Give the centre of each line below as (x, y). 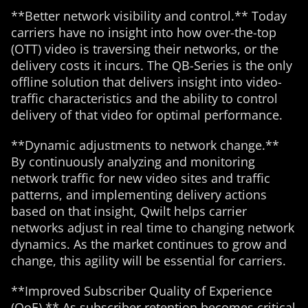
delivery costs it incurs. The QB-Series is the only (152, 65)
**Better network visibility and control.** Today (149, 16)
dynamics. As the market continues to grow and (149, 244)
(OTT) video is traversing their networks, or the (145, 49)
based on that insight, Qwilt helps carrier (129, 211)
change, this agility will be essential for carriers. (148, 261)
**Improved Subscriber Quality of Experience (142, 291)
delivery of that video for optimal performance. (147, 115)
